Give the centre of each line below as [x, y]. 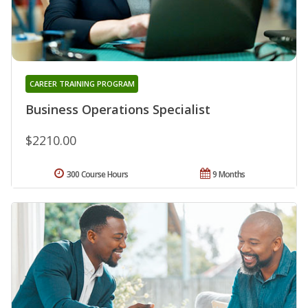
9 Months [229, 174]
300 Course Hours [97, 174]
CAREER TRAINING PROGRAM [82, 83]
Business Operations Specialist [118, 109]
